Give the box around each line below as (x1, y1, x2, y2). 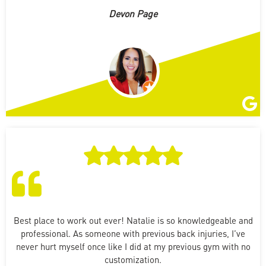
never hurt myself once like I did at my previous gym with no (15, 240, 251, 252)
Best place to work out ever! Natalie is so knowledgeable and (13, 214, 253, 226)
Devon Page (109, 7, 157, 20)
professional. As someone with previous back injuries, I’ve (21, 227, 245, 239)
